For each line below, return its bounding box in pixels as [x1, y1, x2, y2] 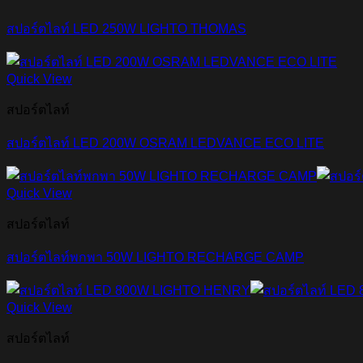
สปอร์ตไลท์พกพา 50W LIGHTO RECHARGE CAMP [6, 250, 304, 265]
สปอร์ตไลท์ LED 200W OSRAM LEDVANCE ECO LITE [6, 136, 324, 151]
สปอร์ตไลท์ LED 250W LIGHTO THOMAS [6, 22, 246, 36]
